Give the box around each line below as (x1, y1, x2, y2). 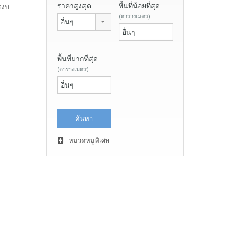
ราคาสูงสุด (57, 1, 91, 10)
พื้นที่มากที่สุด (57, 54, 98, 63)
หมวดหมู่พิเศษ (67, 136, 110, 145)
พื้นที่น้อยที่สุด (119, 1, 160, 10)
